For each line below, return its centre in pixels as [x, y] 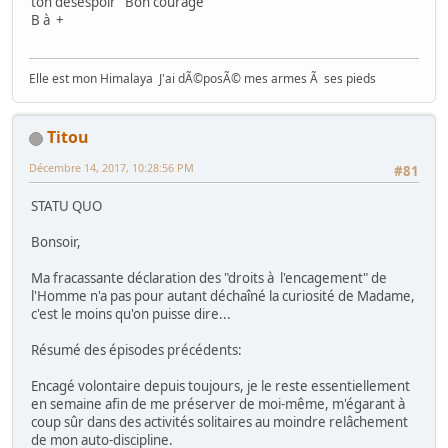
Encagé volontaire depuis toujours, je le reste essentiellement [220, 385]
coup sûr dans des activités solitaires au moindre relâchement [219, 421]
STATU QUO [66, 205]
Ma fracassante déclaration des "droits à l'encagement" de [209, 277]
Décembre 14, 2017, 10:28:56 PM [111, 168]
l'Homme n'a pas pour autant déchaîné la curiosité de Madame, [223, 295]
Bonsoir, [56, 241]
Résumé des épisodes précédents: [136, 349]
